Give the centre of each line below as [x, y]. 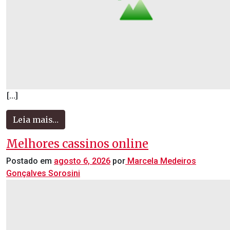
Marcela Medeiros [161, 161]
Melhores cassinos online [77, 144]
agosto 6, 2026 [82, 161]
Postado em [30, 161]
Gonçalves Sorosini [43, 173]
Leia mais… [36, 120]
